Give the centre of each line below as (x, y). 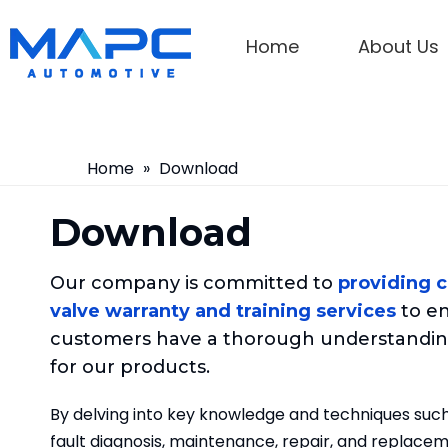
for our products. (130, 367)
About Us (398, 46)
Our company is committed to (194, 283)
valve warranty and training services (223, 311)
